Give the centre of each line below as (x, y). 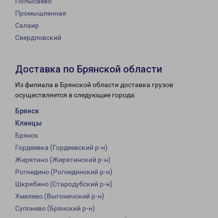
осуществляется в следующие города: (75, 95)
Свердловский (38, 38)
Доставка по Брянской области (89, 69)
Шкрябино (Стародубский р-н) (64, 184)
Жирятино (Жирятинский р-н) (63, 160)
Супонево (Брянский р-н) (55, 209)
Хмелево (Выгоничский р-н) (60, 196)
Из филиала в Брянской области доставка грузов (94, 85)
